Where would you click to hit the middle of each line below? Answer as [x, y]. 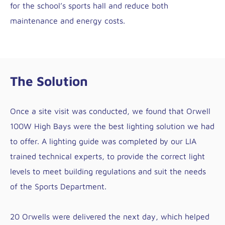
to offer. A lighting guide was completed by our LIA [103, 141]
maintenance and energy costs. [68, 21]
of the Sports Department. [58, 186]
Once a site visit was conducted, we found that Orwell [110, 111]
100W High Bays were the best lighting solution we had [112, 126]
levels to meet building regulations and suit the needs [108, 171]
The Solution [49, 81]
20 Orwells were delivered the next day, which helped [110, 216]
